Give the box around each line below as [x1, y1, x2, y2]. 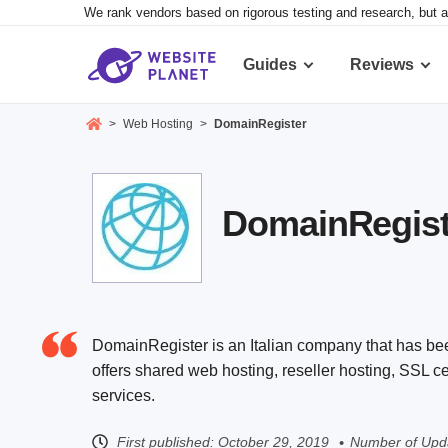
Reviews [350, 56, 414, 73]
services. [92, 387, 155, 405]
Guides [243, 56, 297, 73]
